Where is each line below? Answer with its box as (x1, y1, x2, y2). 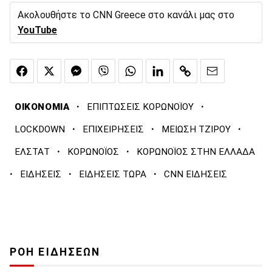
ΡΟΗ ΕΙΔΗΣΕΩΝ (10, 246, 101, 259)
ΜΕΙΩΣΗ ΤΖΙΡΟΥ (161, 124, 231, 135)
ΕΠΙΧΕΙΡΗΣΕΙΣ (83, 124, 144, 135)
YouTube (18, 24, 57, 36)
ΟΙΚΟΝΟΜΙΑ (15, 101, 70, 113)
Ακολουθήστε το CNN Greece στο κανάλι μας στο (18, 8, 234, 21)
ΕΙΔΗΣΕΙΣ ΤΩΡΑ (79, 169, 146, 180)
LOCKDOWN (15, 124, 65, 135)
